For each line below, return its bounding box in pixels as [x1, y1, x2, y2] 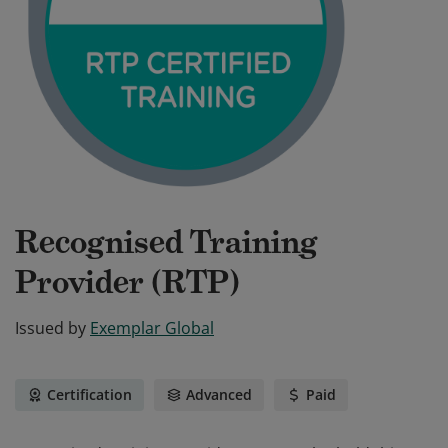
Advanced [186, 385, 252, 404]
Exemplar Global [90, 317, 214, 339]
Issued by [15, 317, 86, 339]
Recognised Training [15, 222, 318, 262]
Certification [47, 385, 132, 404]
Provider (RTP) [15, 262, 240, 302]
